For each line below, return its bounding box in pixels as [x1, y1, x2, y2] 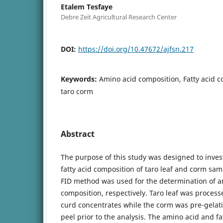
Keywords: [61, 74, 99, 84]
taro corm [61, 86, 93, 96]
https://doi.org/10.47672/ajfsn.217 [78, 44, 194, 54]
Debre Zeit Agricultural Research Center [61, 12, 177, 21]
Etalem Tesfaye [61, 1, 112, 11]
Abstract [61, 128, 95, 139]
